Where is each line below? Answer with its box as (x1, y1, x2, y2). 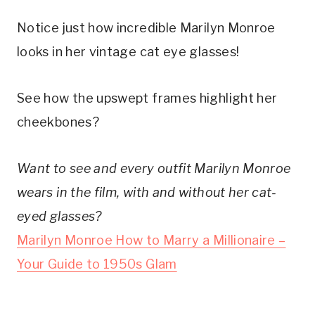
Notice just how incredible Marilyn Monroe (17, 20, 276, 35)
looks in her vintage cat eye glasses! (17, 44, 243, 59)
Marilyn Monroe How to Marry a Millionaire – (17, 232, 286, 247)
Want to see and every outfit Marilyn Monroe (17, 160, 291, 176)
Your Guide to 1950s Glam (17, 256, 177, 271)
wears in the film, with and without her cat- (17, 184, 277, 200)
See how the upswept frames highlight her (17, 90, 278, 105)
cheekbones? (17, 114, 99, 129)
